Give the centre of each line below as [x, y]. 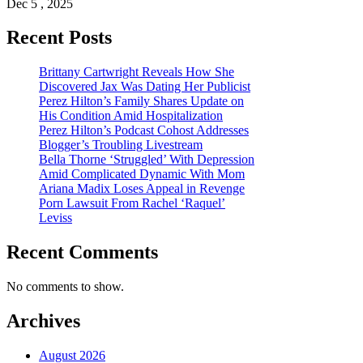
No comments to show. [65, 287]
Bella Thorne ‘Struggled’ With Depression [147, 160]
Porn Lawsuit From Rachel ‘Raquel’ [132, 203]
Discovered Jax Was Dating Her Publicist [145, 87]
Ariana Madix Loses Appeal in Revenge [142, 189]
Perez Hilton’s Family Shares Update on [141, 101]
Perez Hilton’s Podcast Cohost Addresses [144, 130]
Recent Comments [82, 252]
